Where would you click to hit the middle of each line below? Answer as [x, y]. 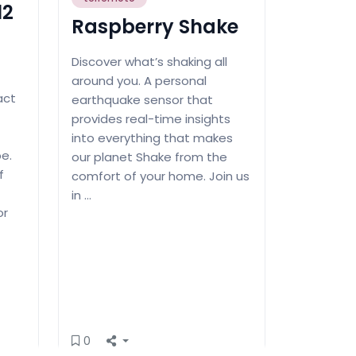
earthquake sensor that [142, 100]
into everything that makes [152, 138]
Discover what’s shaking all [149, 62]
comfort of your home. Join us [161, 176]
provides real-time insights [151, 119]
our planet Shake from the [149, 157]
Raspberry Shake [155, 27]
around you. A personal [139, 81]
